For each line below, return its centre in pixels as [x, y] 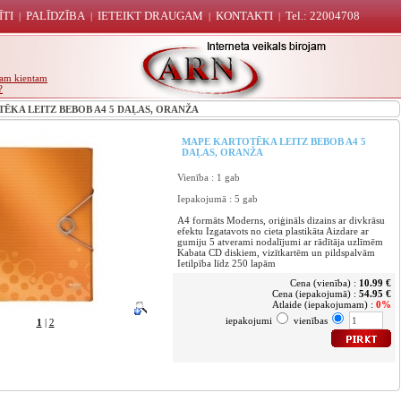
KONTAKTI [244, 16]
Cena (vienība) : [324, 283]
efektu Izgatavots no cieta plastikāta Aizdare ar [273, 231]
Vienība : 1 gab [209, 177]
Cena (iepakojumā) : [316, 294]
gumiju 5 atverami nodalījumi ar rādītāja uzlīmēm [280, 242]
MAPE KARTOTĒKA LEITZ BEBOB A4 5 [274, 141]
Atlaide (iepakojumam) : [324, 304]
